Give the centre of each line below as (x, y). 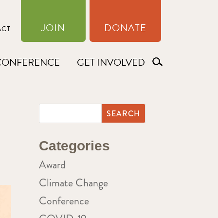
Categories (75, 146)
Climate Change (74, 183)
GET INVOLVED (111, 62)
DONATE (125, 28)
